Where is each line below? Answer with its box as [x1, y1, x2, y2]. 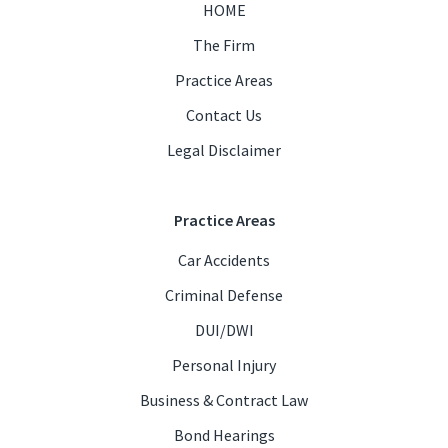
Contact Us [186, 105, 262, 126]
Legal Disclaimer [167, 140, 281, 161]
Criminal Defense [165, 285, 283, 306]
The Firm [193, 35, 255, 56]
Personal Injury [172, 355, 276, 376]
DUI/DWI [194, 320, 254, 341]
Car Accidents [178, 250, 270, 271]
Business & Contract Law [140, 390, 308, 411]
